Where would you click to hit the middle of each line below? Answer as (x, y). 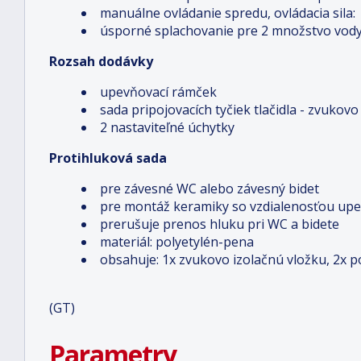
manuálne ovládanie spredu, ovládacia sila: (228, 13)
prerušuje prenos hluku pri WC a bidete (220, 224)
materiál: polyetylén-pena (177, 242)
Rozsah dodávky (101, 61)
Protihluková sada (108, 158)
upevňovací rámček (158, 92)
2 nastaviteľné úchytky (167, 127)
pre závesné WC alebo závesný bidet (210, 189)
